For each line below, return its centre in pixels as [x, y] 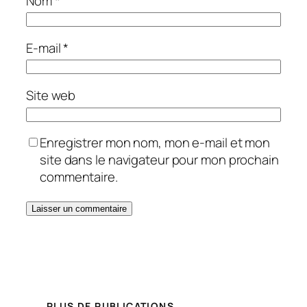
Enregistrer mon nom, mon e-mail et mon [155, 143]
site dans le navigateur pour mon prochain [159, 160]
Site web [51, 95]
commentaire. [79, 177]
